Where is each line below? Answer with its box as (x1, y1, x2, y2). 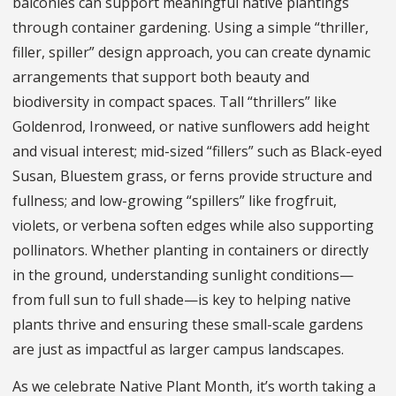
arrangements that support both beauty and (12, 66, 309, 87)
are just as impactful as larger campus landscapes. (12, 339, 347, 359)
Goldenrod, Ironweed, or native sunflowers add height (12, 116, 369, 136)
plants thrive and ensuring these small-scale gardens (12, 314, 363, 334)
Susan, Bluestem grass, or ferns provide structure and (12, 165, 372, 186)
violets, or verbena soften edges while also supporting (12, 215, 374, 235)
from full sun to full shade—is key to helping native (12, 289, 351, 309)
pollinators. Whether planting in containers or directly (12, 240, 369, 260)
